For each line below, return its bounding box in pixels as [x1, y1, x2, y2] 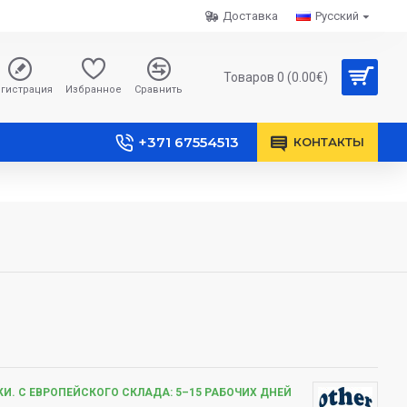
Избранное [65, 84, 122, 95]
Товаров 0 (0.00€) [223, 69, 328, 84]
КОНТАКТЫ [293, 134, 364, 149]
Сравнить [134, 84, 183, 95]
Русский [315, 9, 359, 23]
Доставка [223, 9, 278, 23]
